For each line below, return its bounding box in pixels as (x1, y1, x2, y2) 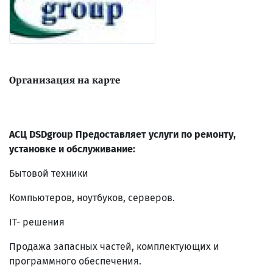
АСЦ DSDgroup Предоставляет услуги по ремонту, (9, 128, 236, 140)
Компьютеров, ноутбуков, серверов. (9, 191, 175, 204)
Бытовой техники (9, 167, 88, 179)
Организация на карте (9, 74, 120, 86)
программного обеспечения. (9, 255, 141, 267)
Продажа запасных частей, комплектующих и (9, 240, 219, 252)
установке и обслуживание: (9, 143, 135, 155)
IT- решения (9, 216, 65, 228)
